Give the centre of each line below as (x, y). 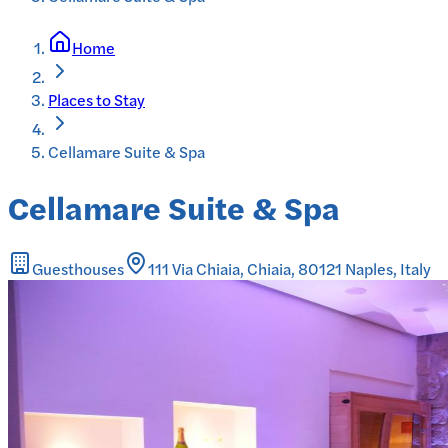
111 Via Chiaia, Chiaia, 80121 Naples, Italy (289, 268)
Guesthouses (78, 268)
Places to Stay (96, 99)
